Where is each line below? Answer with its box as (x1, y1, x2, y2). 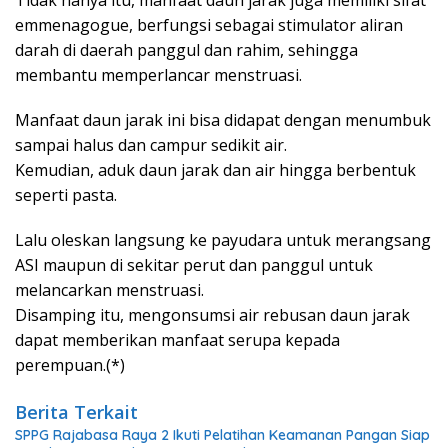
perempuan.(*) (15, 353, 125, 376)
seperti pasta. (15, 183, 117, 206)
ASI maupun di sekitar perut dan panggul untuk (15, 253, 373, 276)
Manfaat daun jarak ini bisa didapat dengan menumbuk (15, 108, 431, 131)
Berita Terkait (15, 399, 138, 424)
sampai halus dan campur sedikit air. (15, 133, 287, 156)
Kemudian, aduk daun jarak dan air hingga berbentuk (15, 158, 416, 181)
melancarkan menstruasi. (15, 278, 204, 301)
